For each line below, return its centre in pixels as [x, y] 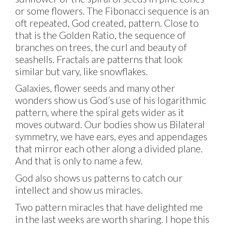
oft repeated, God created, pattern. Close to [107, 23]
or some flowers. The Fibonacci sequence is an [112, 11]
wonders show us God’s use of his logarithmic [111, 100]
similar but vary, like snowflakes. [82, 71]
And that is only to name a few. [79, 161]
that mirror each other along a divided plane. [109, 149]
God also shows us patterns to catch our [99, 178]
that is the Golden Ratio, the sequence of [101, 35]
